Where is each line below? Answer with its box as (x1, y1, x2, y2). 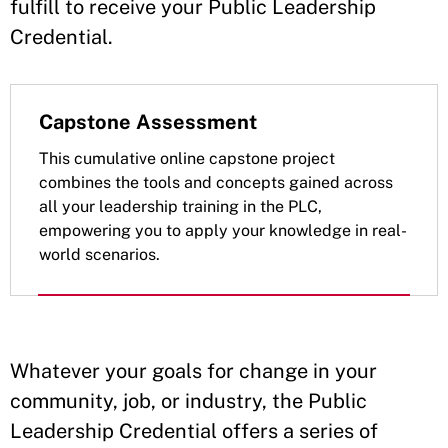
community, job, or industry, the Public (10, 388, 367, 413)
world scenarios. (39, 244, 160, 264)
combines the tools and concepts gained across (39, 172, 393, 192)
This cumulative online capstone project (39, 148, 335, 168)
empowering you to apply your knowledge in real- (39, 220, 407, 240)
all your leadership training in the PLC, (39, 196, 322, 216)
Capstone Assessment (39, 109, 257, 134)
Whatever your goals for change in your (10, 358, 377, 383)
